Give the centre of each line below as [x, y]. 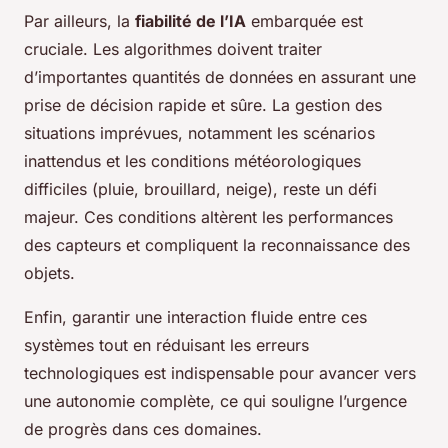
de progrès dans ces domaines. [143, 429]
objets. [49, 273]
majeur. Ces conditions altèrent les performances [208, 217]
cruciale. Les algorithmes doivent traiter [173, 49]
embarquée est [304, 21]
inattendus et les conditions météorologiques [192, 161]
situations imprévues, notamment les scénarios [199, 133]
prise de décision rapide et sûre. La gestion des [203, 105]
